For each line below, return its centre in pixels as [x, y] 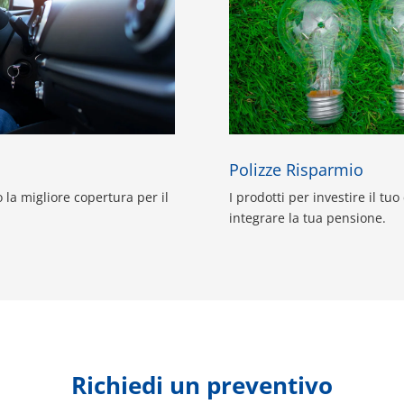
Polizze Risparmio [296, 169]
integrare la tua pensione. [307, 217]
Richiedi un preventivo [202, 386]
